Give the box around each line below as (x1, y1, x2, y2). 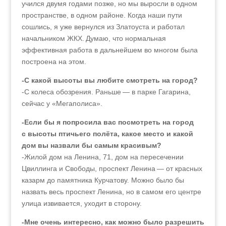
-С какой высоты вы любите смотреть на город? (21, 76, 198, 84)
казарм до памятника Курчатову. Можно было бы (21, 176, 184, 184)
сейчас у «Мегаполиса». (21, 99, 102, 107)
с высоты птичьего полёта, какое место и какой (21, 130, 193, 138)
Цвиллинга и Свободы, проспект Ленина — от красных (21, 164, 202, 173)
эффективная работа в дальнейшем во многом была (21, 46, 198, 54)
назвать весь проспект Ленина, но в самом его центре (21, 188, 201, 196)
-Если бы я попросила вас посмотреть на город (21, 118, 194, 126)
